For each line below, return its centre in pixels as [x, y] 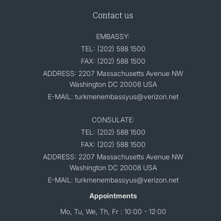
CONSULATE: [113, 120]
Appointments [113, 196]
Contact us [113, 15]
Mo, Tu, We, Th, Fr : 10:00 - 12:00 [113, 211]
